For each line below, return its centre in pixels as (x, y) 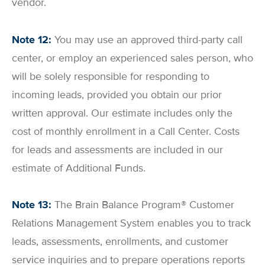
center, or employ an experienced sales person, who (132, 58)
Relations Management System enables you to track (131, 223)
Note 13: (33, 205)
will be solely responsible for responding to (111, 76)
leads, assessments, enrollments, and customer (120, 242)
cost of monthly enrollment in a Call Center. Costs (126, 131)
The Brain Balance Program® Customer (144, 205)
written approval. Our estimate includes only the (122, 113)
